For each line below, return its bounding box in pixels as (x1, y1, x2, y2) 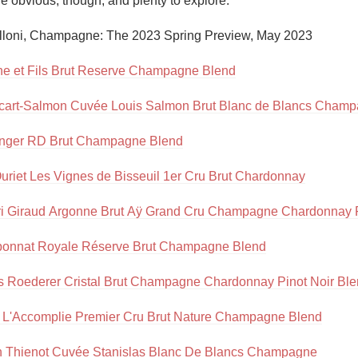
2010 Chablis (141, 38, 217, 51)
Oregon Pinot (141, 73, 217, 86)
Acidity (160, 2, 198, 16)
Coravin (157, 108, 201, 121)
